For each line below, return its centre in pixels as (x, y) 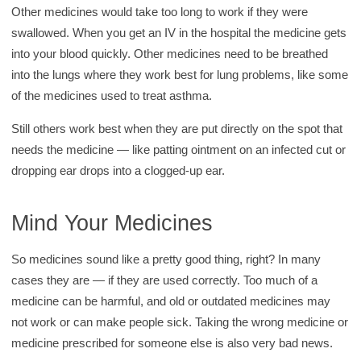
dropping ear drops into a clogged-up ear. (118, 170)
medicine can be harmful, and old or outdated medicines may (171, 301)
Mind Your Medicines (112, 223)
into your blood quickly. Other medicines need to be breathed (170, 53)
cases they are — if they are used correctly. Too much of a (165, 280)
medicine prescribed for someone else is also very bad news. (172, 343)
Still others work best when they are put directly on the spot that (177, 128)
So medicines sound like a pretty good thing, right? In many (166, 259)
